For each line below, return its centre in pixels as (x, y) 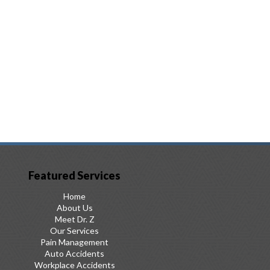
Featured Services (74, 175)
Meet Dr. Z (74, 219)
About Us (74, 207)
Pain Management (74, 242)
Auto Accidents (74, 253)
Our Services (74, 230)
